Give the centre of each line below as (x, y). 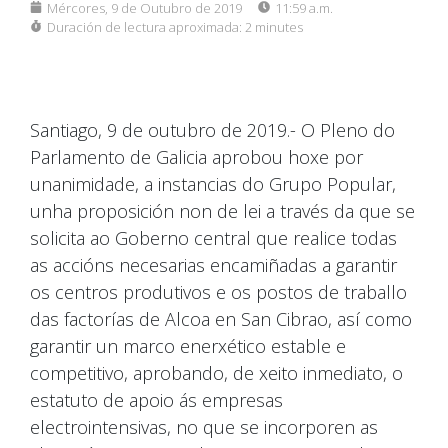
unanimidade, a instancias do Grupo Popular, (213, 184)
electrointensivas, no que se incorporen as (204, 427)
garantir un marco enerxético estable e (188, 346)
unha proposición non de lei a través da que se (222, 211)
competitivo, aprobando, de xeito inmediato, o (216, 373)
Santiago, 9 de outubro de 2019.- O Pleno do (212, 130)
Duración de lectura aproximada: (144, 27)
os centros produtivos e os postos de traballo (218, 292)
